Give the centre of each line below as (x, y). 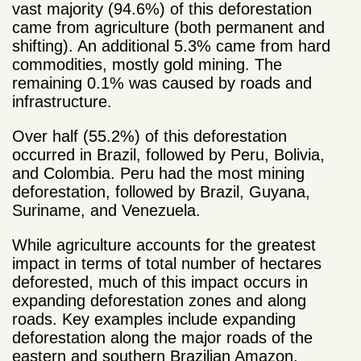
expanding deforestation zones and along (159, 300)
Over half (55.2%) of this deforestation (149, 136)
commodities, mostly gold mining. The (147, 64)
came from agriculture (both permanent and (168, 27)
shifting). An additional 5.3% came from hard (171, 46)
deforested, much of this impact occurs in (160, 282)
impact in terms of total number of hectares (167, 263)
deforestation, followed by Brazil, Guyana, (161, 191)
